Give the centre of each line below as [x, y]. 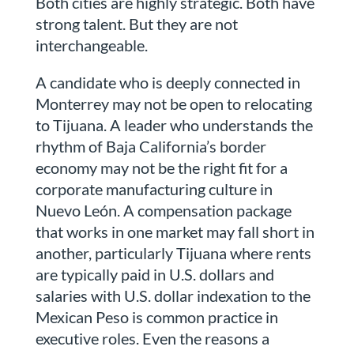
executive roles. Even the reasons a [152, 339]
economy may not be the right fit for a [161, 168]
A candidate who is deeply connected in [168, 83]
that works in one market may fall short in [175, 232]
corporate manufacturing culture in [154, 189]
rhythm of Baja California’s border [151, 147]
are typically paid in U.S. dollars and [154, 275]
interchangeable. [91, 45]
